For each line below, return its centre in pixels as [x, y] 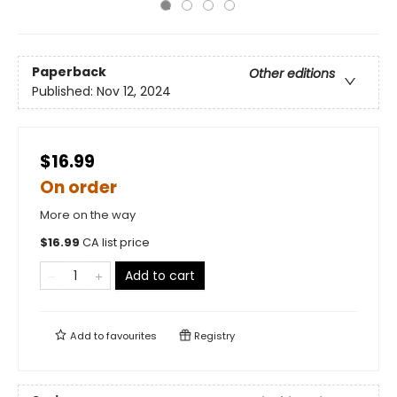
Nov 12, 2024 [134, 92]
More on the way [88, 215]
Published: [64, 92]
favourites [132, 336]
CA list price [116, 242]
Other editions [292, 74]
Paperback [69, 72]
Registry [213, 336]
